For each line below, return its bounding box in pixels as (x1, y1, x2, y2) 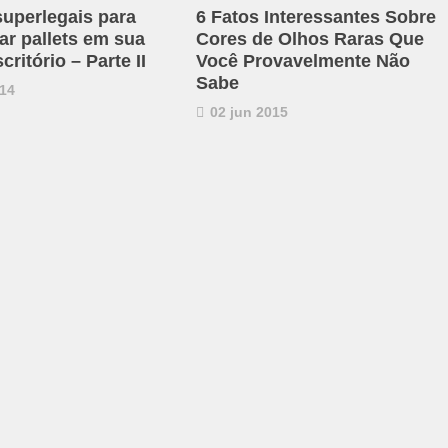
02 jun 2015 (205, 103, 288, 120)
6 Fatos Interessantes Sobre (195, 6, 436, 27)
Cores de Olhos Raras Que (195, 28, 424, 49)
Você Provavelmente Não (195, 50, 410, 71)
